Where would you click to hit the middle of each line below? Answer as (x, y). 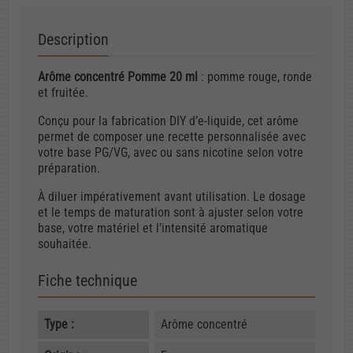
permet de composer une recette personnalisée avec (172, 136)
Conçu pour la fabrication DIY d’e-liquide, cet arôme (168, 121)
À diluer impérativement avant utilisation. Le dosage (172, 196)
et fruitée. (63, 92)
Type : (59, 324)
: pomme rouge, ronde (255, 76)
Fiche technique (87, 280)
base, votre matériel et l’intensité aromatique (153, 228)
